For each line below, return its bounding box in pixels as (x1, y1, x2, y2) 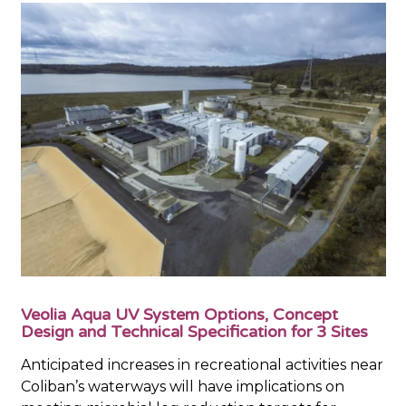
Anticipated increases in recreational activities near (20, 356, 383, 374)
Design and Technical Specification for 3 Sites (20, 322, 368, 343)
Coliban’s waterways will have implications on (20, 378, 344, 396)
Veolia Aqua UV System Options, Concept (20, 304, 338, 325)
